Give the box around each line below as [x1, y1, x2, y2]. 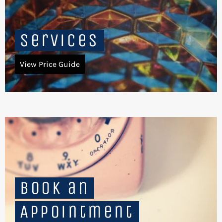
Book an [20, 177, 90, 199]
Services [20, 29, 99, 51]
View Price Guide [20, 59, 80, 69]
